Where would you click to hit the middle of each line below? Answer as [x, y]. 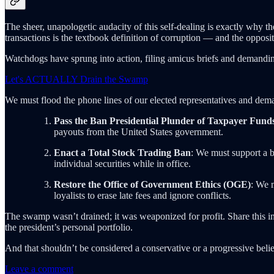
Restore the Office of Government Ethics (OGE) [152, 184]
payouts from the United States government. [139, 131]
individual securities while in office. [122, 163]
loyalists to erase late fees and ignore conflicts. [143, 195]
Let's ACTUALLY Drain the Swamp [76, 79]
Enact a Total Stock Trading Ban [122, 152]
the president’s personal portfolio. [69, 227]
